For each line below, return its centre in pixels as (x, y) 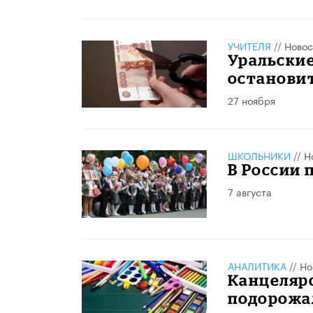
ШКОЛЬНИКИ (259, 155)
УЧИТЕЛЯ (249, 45)
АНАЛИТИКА (257, 265)
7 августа (249, 192)
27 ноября (251, 100)
